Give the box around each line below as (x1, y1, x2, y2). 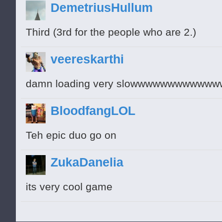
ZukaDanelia (51, 155, 123, 169)
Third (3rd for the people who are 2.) (26, 26, 196, 39)
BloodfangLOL (51, 104, 135, 118)
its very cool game (26, 181, 112, 193)
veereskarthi (51, 52, 124, 66)
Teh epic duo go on (26, 129, 116, 142)
